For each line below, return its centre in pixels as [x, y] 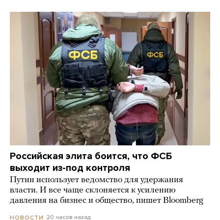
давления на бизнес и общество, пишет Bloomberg [107, 201]
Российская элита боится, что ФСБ [91, 156]
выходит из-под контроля [70, 168]
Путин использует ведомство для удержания [96, 180]
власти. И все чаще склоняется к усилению [93, 191]
